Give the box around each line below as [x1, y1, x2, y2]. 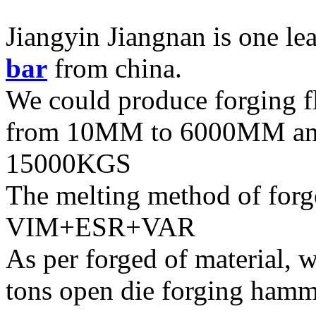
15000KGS [6, 148, 131, 179]
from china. [47, 53, 182, 84]
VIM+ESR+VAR [6, 212, 195, 243]
